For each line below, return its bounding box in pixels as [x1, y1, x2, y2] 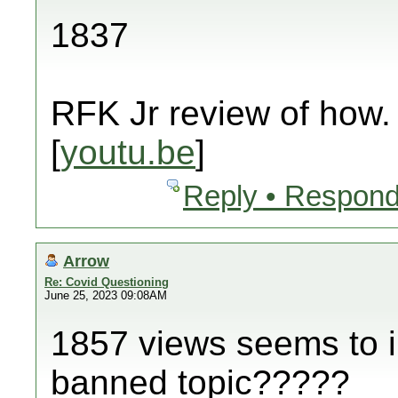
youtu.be [60, 133, 195, 171]
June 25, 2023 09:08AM [44, 289, 167, 302]
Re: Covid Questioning [44, 275, 169, 289]
